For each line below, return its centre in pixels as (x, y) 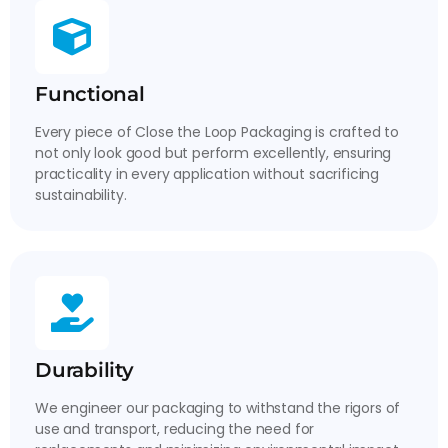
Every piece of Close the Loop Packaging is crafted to (217, 131)
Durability (84, 369)
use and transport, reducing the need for (175, 428)
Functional (90, 93)
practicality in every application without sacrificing (207, 173)
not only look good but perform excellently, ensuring (213, 152)
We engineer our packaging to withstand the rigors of (218, 407)
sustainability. (81, 194)
